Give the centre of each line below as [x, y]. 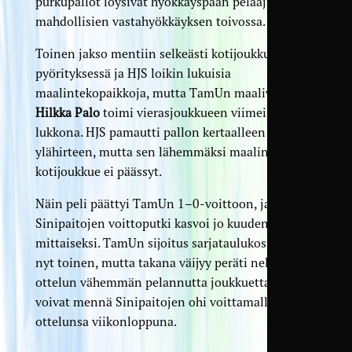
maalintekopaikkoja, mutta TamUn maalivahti [164, 93]
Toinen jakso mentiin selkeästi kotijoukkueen [163, 53]
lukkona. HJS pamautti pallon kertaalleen [150, 132]
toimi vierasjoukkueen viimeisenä [196, 112]
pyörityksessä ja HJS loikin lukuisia [133, 73]
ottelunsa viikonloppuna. [106, 321]
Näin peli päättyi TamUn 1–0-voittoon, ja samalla [176, 203]
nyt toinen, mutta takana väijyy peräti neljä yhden [176, 262]
